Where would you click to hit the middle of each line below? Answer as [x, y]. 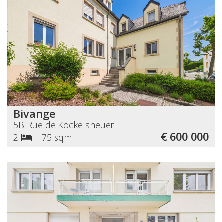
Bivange [34, 113]
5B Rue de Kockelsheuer [64, 125]
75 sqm [57, 137]
